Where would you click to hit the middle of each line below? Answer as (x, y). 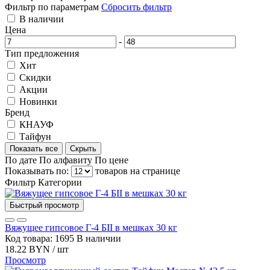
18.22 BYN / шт (37, 249)
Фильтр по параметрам (52, 7)
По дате (22, 160)
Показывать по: (38, 171)
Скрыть (83, 148)
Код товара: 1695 (41, 238)
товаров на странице (138, 171)
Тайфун (35, 136)
